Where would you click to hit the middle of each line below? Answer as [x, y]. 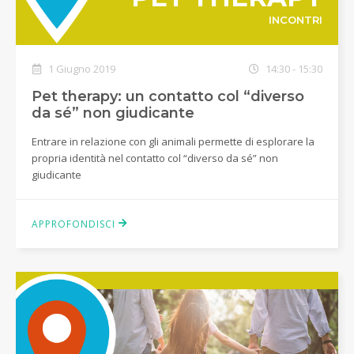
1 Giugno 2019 [81, 68]
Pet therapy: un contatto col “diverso [168, 96]
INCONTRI [295, 20]
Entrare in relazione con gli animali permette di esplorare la [173, 141]
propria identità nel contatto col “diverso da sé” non [155, 158]
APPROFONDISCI [75, 224]
